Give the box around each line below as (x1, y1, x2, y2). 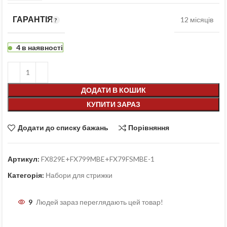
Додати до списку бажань (17, 123, 108, 132)
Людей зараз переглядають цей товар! (36, 198, 163, 207)
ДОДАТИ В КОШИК (81, 85, 146, 94)
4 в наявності (16, 43, 63, 52)
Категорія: (8, 170, 44, 179)
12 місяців (180, 15, 213, 24)
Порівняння (128, 123, 170, 132)
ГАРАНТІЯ (13, 14, 55, 24)
